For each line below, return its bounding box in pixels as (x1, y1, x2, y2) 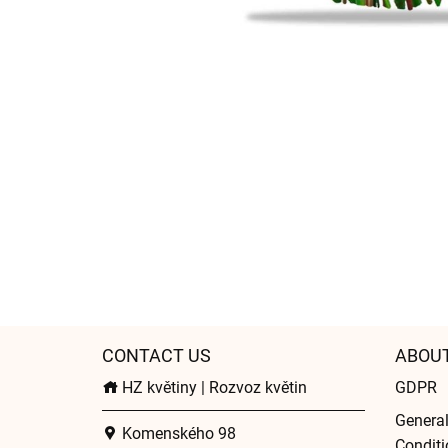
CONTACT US (102, 345, 211, 366)
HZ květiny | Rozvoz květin (118, 378, 307, 397)
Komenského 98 (118, 424, 236, 443)
